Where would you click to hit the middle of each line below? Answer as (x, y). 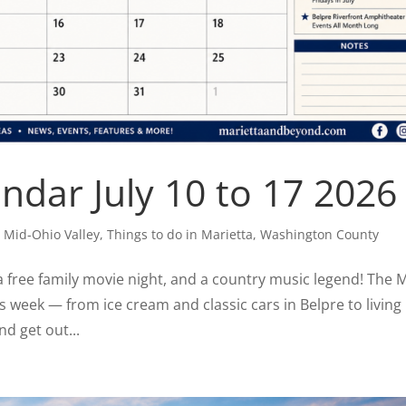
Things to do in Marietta (180, 234)
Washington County (320, 234)
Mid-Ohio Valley (52, 234)
